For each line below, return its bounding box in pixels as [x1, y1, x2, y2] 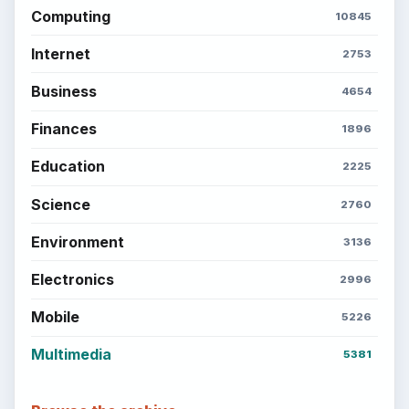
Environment [30, 232, 124, 251]
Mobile [30, 308, 79, 327]
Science [30, 194, 90, 214]
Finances [30, 120, 97, 139]
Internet [30, 44, 90, 63]
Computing [30, 6, 110, 26]
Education [30, 157, 105, 176]
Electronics [30, 269, 114, 288]
